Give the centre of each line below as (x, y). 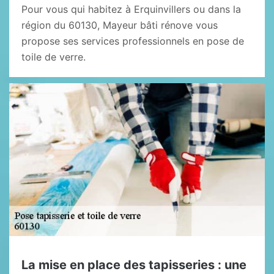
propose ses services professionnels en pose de (133, 41)
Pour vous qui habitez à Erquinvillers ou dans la (131, 9)
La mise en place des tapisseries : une (134, 265)
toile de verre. (54, 57)
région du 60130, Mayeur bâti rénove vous (120, 25)
